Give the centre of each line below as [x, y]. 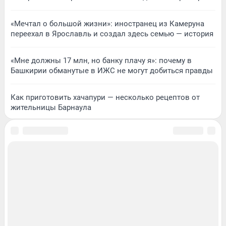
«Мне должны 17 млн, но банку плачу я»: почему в [101, 60]
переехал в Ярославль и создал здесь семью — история [112, 34]
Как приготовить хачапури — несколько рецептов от [105, 97]
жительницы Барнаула [51, 107]
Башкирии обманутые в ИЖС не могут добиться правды [112, 70]
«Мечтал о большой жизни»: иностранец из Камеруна [107, 23]
